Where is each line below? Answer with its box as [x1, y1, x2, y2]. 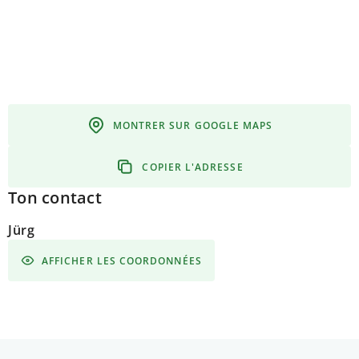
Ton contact [8, 187, 102, 208]
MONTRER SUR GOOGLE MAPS [112, 118, 273, 132]
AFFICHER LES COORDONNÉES [42, 253, 202, 268]
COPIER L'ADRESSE [142, 159, 244, 174]
